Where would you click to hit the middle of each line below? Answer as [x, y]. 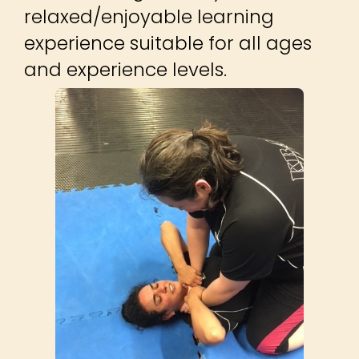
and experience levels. [125, 69]
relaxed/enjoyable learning [149, 16]
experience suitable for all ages [168, 42]
